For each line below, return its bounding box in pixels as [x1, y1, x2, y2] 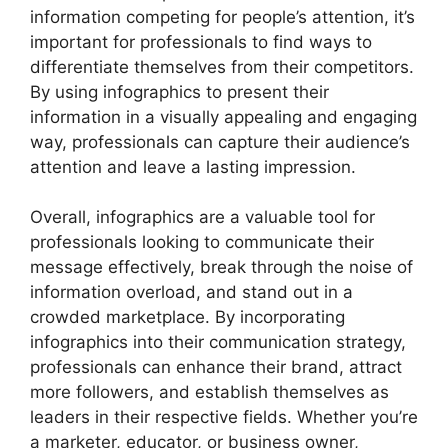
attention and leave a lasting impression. [30, 156, 356, 177]
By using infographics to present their [30, 81, 329, 102]
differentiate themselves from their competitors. [30, 56, 414, 77]
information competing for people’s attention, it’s [30, 6, 415, 27]
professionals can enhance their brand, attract [30, 357, 402, 378]
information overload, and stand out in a [30, 282, 353, 303]
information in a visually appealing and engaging [30, 106, 417, 127]
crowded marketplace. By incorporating [30, 307, 345, 328]
